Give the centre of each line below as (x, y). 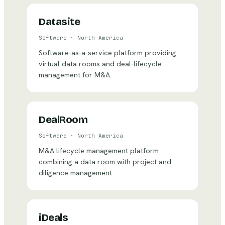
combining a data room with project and (105, 161)
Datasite (60, 22)
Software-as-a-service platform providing (107, 52)
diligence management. (76, 173)
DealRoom (63, 120)
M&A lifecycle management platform (99, 150)
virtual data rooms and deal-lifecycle (100, 64)
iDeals (53, 217)
